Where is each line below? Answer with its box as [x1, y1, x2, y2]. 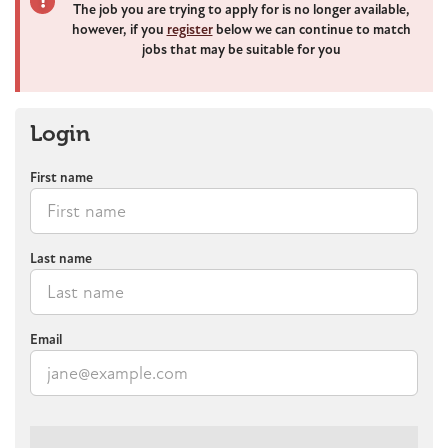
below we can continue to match [212, 21, 411, 39]
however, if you [71, 21, 167, 39]
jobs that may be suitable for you [141, 41, 341, 59]
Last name [30, 250, 92, 268]
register [166, 21, 213, 39]
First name [30, 169, 93, 187]
